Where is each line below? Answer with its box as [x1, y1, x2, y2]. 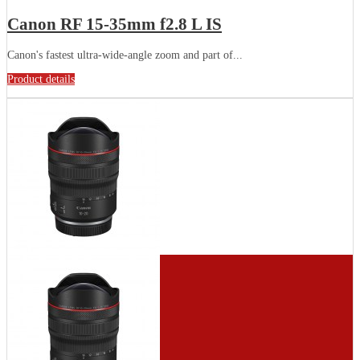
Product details [7, 72, 75, 85]
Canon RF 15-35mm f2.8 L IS [7, 14, 222, 35]
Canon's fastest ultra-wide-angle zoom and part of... [7, 48, 243, 61]
